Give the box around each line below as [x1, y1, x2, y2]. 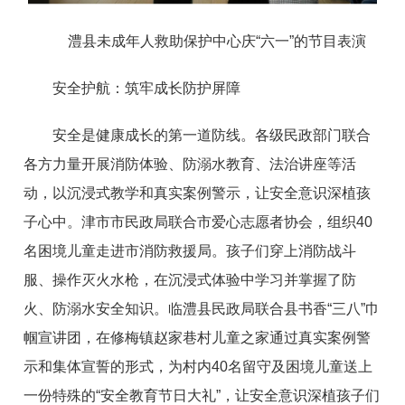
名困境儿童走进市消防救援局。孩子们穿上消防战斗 [24, 243, 357, 259]
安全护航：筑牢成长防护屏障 [52, 80, 241, 97]
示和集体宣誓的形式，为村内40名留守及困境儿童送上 [24, 359, 373, 375]
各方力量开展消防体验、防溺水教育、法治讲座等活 [24, 156, 357, 173]
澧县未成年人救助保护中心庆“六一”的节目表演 [68, 33, 366, 50]
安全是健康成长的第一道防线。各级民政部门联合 [52, 127, 372, 144]
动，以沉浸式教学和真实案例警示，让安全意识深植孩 [24, 185, 372, 202]
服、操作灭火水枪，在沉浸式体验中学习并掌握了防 [24, 272, 357, 288]
